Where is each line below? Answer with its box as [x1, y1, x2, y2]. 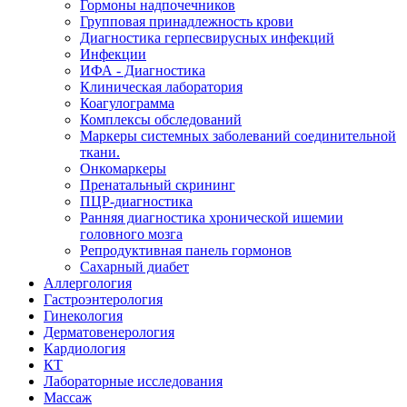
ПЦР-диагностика [80, 193, 193, 209]
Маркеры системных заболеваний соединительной [80, 127, 396, 144]
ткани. [80, 144, 120, 160]
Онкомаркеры [80, 160, 166, 176]
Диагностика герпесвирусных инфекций [80, 29, 334, 45]
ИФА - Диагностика [80, 62, 205, 78]
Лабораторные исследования [44, 372, 223, 389]
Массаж [44, 389, 92, 405]
